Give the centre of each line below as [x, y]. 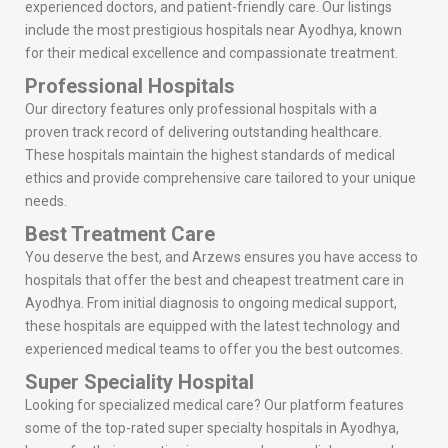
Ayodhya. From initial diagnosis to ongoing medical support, [211, 303]
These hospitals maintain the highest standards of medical [210, 155]
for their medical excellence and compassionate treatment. [211, 53]
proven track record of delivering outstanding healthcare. [203, 132]
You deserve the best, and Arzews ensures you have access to [221, 257]
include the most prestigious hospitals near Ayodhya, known [213, 30]
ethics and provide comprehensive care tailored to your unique [220, 178]
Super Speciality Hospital [139, 382]
